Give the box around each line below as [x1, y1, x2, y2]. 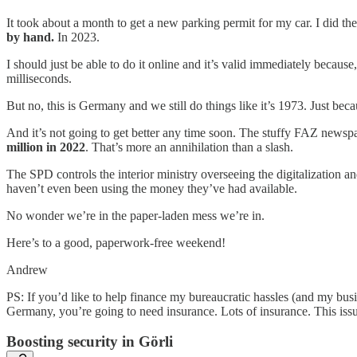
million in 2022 [6, 139, 85, 154]
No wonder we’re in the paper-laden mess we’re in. [6, 208, 265, 222]
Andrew [6, 262, 48, 277]
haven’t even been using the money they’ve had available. [6, 181, 297, 195]
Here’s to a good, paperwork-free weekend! [6, 235, 226, 249]
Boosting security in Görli [6, 333, 173, 351]
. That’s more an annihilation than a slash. [85, 139, 293, 154]
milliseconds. [6, 71, 72, 85]
